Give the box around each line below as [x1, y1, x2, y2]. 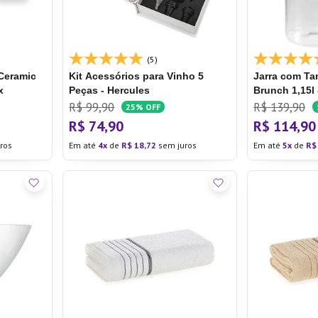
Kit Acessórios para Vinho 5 [69, 70, 204, 82]
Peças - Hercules [69, 84, 150, 96]
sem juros [156, 140, 197, 150]
